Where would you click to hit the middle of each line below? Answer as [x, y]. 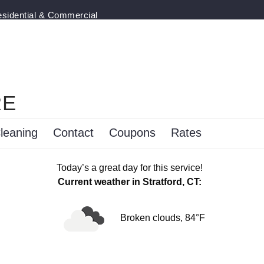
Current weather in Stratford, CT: [130, 182]
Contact [73, 133]
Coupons [132, 133]
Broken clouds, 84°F [161, 218]
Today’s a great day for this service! [130, 168]
